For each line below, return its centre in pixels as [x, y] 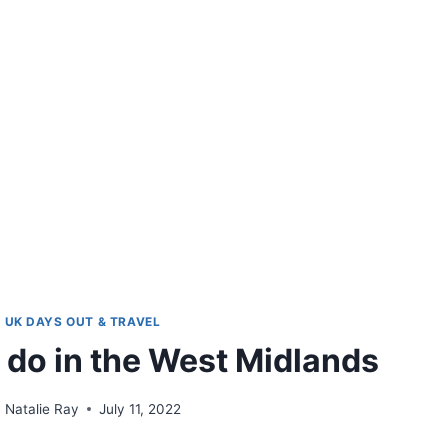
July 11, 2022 [139, 408]
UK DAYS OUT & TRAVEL [82, 322]
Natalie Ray [41, 408]
